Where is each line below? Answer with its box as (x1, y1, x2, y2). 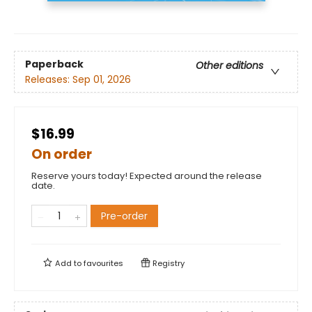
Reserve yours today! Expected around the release (31, 169, 262, 183)
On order (31, 145, 92, 164)
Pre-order (101, 209, 148, 224)
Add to (53, 258, 84, 270)
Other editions (196, 58, 263, 72)
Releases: (25, 72, 72, 86)
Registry (150, 258, 185, 270)
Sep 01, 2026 (72, 72, 131, 86)
